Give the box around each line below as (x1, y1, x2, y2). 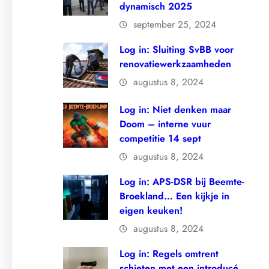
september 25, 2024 (133, 17, 217, 32)
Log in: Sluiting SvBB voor (119, 43, 234, 57)
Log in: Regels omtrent (119, 247, 219, 261)
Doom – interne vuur (119, 117, 211, 131)
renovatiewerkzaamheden (119, 57, 232, 71)
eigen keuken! (119, 204, 183, 218)
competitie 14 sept (119, 131, 202, 146)
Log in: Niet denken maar (119, 103, 232, 117)
